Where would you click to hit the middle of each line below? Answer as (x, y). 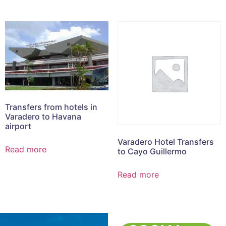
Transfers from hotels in (51, 107)
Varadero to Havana (43, 116)
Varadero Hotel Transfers (165, 142)
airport (18, 126)
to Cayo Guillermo (152, 151)
